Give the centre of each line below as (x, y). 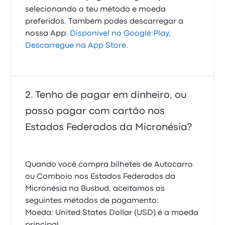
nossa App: (48, 34)
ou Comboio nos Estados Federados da (100, 177)
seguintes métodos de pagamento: (92, 201)
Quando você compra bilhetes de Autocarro (109, 165)
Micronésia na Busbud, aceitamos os (95, 189)
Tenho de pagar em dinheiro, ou (111, 95)
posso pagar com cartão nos (95, 111)
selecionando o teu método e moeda (96, 10)
